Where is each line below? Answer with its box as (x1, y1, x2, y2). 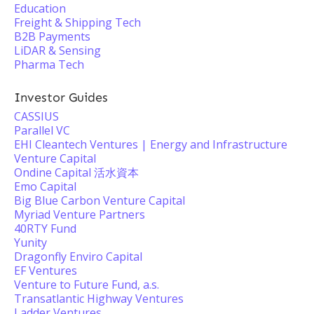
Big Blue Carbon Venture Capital (14, 193, 185, 208)
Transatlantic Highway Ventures (14, 291, 184, 306)
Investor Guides (14, 90, 108, 105)
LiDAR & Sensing (14, 43, 101, 58)
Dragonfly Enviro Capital (14, 249, 142, 264)
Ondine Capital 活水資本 (14, 165, 139, 180)
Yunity (14, 235, 47, 250)
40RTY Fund (14, 221, 76, 236)
